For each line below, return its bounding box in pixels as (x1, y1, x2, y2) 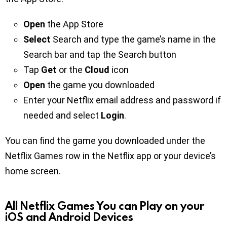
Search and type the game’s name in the (51, 33, 216, 45)
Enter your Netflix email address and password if (23, 94, 221, 105)
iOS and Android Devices (5, 209, 133, 224)
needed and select (23, 109, 101, 121)
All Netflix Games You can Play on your (5, 198, 204, 213)
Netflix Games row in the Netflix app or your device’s (5, 150, 216, 161)
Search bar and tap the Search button (23, 49, 176, 60)
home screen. (5, 165, 61, 176)
